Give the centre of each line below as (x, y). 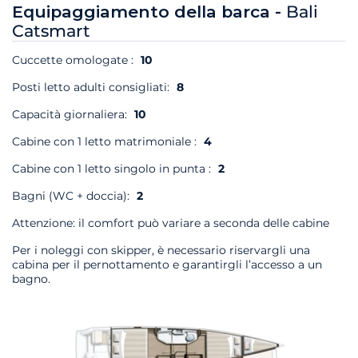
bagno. (31, 279)
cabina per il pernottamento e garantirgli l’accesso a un (167, 265)
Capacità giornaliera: (71, 115)
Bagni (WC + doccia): (72, 196)
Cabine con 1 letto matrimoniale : (106, 142)
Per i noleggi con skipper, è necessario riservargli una (161, 251)
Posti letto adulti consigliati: (92, 88)
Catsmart (51, 31)
